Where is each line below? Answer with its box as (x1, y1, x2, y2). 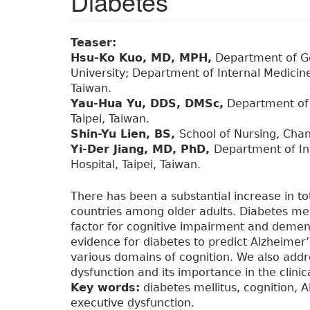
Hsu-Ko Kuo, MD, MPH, (71, 51, 212, 65)
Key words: (71, 281, 140, 295)
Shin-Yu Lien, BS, (71, 127, 179, 141)
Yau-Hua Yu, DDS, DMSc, (71, 97, 224, 111)
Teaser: (71, 36, 120, 50)
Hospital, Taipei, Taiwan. (71, 158, 201, 172)
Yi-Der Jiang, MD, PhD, (71, 143, 214, 156)
